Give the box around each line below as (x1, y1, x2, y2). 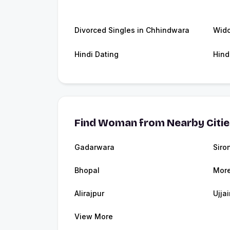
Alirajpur (74, 189, 104, 198)
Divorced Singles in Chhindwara (74, 26, 189, 35)
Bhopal (74, 166, 100, 175)
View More (74, 212, 113, 221)
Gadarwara (74, 143, 114, 152)
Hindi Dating (74, 50, 119, 59)
